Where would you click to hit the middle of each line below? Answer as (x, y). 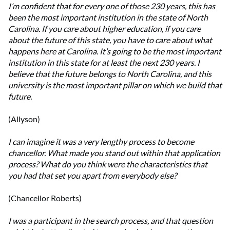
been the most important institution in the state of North (108, 17)
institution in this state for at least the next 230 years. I (104, 63)
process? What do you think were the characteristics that (108, 164)
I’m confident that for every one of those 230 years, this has (112, 6)
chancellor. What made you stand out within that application (114, 153)
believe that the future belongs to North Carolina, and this (110, 74)
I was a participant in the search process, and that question (111, 221)
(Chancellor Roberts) (45, 198)
